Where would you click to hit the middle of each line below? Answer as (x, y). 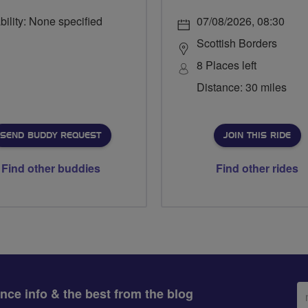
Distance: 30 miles (242, 87)
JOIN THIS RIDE (257, 135)
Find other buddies (51, 168)
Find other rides (257, 168)
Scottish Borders (237, 43)
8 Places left (227, 65)
